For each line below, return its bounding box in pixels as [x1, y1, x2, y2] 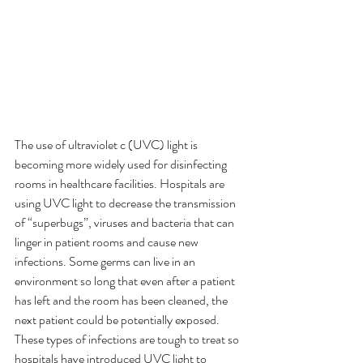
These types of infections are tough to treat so [15, 330, 241, 349]
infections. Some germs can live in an [15, 252, 198, 271]
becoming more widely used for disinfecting [15, 155, 229, 174]
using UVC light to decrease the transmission [15, 194, 238, 213]
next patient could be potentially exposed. [15, 310, 222, 330]
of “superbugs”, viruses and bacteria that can [15, 213, 237, 233]
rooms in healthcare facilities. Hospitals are [15, 174, 227, 194]
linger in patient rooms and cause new [15, 233, 201, 252]
